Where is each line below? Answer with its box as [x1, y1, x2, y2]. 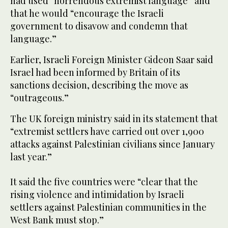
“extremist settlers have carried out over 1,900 [10, 125, 204, 138]
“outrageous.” [10, 92, 69, 104]
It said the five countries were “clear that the [10, 176, 198, 188]
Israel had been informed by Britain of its [10, 66, 180, 79]
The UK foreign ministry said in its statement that [10, 112, 218, 125]
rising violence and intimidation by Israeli [10, 188, 184, 201]
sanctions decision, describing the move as [10, 79, 188, 92]
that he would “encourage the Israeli [10, 7, 164, 20]
